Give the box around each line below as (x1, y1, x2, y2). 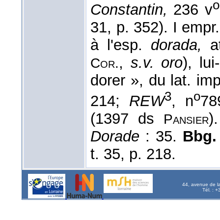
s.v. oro (130, 54, 183, 72)
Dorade (90, 128, 139, 145)
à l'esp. (90, 36, 151, 54)
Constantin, (90, 1, 167, 19)
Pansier (164, 111, 209, 127)
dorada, (151, 36, 202, 54)
